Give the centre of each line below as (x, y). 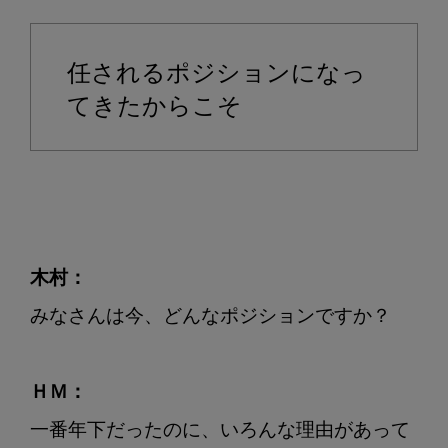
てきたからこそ (154, 108)
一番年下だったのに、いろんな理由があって (220, 431)
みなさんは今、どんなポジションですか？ (210, 317)
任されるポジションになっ (216, 75)
